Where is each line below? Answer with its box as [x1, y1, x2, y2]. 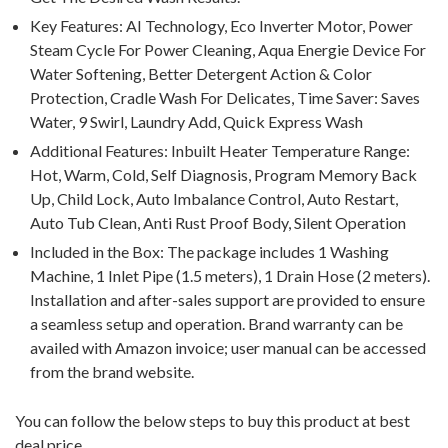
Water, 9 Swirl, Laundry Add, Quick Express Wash [30, 112, 363, 131]
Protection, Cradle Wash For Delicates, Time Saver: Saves [30, 88, 420, 107]
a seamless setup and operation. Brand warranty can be [30, 314, 403, 333]
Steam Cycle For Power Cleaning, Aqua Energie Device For [30, 40, 426, 59]
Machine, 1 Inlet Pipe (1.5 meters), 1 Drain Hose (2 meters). [30, 266, 430, 285]
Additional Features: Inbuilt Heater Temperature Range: [30, 141, 410, 160]
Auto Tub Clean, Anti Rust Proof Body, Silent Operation [30, 213, 406, 232]
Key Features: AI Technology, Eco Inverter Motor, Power [30, 16, 413, 35]
